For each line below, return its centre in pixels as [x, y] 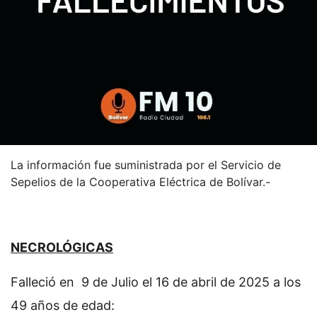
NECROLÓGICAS [62, 247]
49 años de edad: [63, 305]
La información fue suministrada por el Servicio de [146, 165]
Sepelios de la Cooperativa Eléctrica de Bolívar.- [140, 181]
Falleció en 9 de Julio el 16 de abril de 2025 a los [156, 282]
